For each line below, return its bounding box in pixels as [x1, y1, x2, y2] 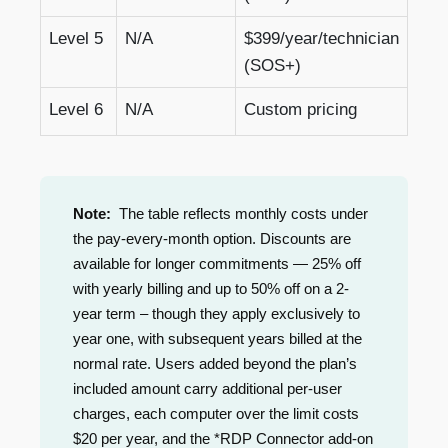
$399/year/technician [244, 29, 399, 49]
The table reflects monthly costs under [111, 205, 368, 223]
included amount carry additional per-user [73, 380, 342, 398]
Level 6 [49, 100, 103, 120]
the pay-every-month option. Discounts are [73, 230, 351, 248]
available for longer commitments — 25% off [73, 255, 361, 273]
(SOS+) [244, 56, 301, 76]
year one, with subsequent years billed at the [73, 330, 362, 348]
